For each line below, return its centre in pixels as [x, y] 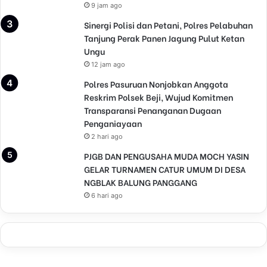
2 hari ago [107, 136]
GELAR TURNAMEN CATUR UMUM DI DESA [165, 169]
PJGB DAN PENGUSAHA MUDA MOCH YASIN [167, 156]
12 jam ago [108, 64]
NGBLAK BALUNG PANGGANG [141, 182]
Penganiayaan [113, 123]
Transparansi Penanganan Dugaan [153, 110]
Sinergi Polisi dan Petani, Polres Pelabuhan [168, 24]
